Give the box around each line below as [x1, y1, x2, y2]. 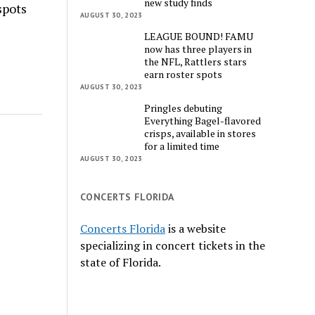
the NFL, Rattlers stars [144, 54, 247, 68]
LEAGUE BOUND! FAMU [144, 29, 254, 43]
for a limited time [144, 139, 220, 153]
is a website [165, 220, 226, 236]
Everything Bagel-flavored [144, 113, 262, 127]
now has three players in [144, 41, 252, 56]
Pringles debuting [144, 101, 223, 115]
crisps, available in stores [144, 126, 257, 140]
